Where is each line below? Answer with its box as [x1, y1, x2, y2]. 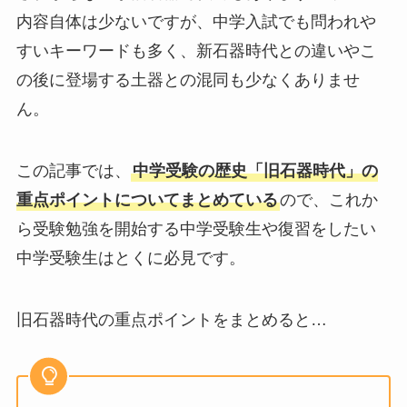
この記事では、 [15, 162, 131, 181]
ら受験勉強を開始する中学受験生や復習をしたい [15, 220, 376, 239]
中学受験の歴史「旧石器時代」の [132, 162, 378, 181]
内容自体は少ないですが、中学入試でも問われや [15, 13, 376, 32]
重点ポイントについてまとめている [15, 191, 278, 210]
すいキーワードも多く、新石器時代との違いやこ [15, 42, 376, 61]
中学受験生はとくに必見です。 [15, 249, 245, 268]
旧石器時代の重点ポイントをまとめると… [15, 311, 327, 330]
